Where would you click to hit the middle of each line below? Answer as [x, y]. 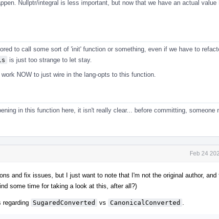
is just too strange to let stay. [50, 60]
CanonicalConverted [145, 202]
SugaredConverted [64, 202]
